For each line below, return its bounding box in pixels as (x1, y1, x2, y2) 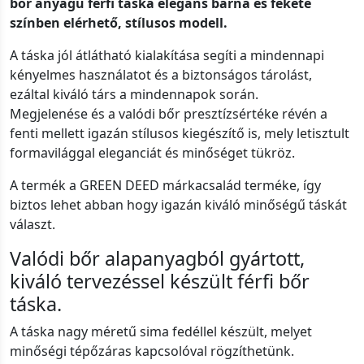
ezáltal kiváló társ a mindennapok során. (10, 85, 258, 104)
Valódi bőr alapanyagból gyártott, (10, 245, 305, 272)
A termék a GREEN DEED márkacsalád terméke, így (10, 176, 321, 195)
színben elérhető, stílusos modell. (10, 14, 227, 32)
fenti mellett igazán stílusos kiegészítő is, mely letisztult (10, 124, 349, 143)
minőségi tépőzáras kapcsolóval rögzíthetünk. (10, 342, 294, 361)
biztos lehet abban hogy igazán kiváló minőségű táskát (10, 196, 347, 214)
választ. (10, 215, 55, 234)
